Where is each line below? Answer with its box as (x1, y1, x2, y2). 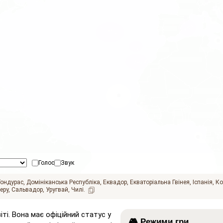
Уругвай (46, 186, 68, 194)
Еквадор (103, 178, 127, 186)
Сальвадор (11, 186, 43, 194)
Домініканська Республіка (26, 178, 100, 186)
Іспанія (193, 178, 213, 186)
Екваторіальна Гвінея (130, 178, 190, 186)
